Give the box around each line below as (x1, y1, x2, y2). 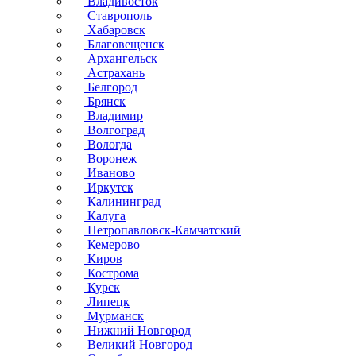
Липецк (84, 295, 130, 308)
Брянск (84, 95, 126, 108)
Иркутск (84, 180, 133, 194)
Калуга (84, 209, 126, 222)
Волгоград (84, 123, 145, 137)
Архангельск (84, 52, 157, 65)
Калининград (84, 195, 161, 208)
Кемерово (84, 238, 140, 251)
